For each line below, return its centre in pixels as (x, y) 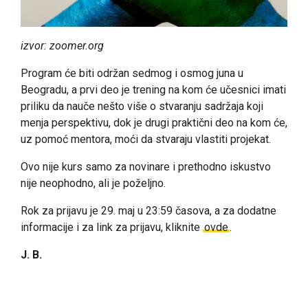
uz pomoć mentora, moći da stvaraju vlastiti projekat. (146, 139)
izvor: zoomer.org (62, 45)
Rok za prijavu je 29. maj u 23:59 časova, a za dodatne (148, 210)
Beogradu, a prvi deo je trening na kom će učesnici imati (153, 89)
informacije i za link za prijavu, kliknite (112, 227)
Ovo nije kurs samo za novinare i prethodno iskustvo (146, 166)
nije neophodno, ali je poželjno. (93, 183)
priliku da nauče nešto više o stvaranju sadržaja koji (142, 106)
